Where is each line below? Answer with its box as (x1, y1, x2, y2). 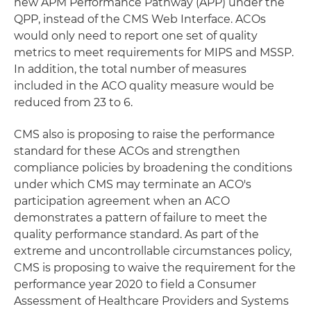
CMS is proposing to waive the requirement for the (14, 261, 296, 274)
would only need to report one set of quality (14, 29, 258, 42)
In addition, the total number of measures (14, 62, 246, 76)
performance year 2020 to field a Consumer (14, 278, 256, 291)
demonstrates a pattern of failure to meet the (14, 211, 267, 224)
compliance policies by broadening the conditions (14, 161, 292, 174)
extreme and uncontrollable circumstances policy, (14, 244, 292, 258)
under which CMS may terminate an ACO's (14, 178, 251, 191)
